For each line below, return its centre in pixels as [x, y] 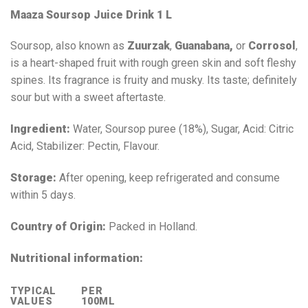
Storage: [35, 177]
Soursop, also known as [69, 46]
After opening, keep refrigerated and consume [169, 177]
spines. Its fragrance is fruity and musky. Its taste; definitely [154, 80]
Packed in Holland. [153, 226]
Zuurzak [148, 46]
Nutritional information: [77, 258]
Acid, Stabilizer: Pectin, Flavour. [85, 146]
